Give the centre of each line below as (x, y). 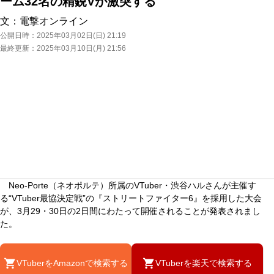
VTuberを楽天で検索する (204, 263)
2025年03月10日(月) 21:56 (81, 48)
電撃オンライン (54, 21)
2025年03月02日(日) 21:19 (81, 35)
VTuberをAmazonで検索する (72, 263)
